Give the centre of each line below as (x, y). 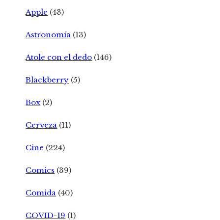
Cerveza (41, 125)
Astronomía (48, 35)
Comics (40, 170)
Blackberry (47, 80)
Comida (41, 193)
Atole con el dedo (59, 57)
